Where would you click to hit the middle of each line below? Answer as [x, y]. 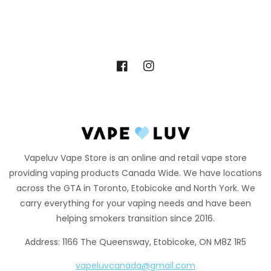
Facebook [137, 72]
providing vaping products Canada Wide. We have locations [135, 173]
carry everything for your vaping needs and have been [135, 203]
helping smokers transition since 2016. [135, 218]
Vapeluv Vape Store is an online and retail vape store [135, 158]
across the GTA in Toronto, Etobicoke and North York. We [135, 188]
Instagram [165, 72]
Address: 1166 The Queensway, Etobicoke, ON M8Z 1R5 [135, 242]
